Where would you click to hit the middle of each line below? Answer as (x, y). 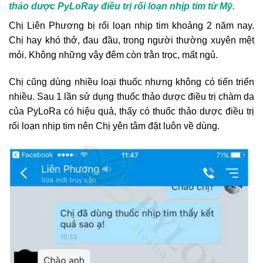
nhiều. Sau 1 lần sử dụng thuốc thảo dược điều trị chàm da (131, 97)
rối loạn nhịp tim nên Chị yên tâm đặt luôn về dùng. (114, 126)
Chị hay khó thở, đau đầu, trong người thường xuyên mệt (131, 41)
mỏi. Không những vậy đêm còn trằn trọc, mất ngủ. (113, 55)
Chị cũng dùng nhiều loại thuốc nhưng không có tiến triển (131, 82)
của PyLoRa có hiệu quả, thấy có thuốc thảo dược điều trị (131, 112)
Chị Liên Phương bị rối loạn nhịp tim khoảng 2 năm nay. (131, 26)
